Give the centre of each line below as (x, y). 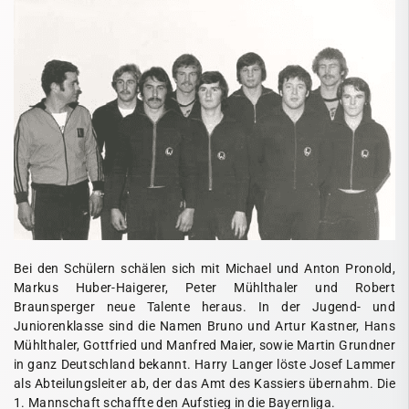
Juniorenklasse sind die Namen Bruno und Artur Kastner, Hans (204, 327)
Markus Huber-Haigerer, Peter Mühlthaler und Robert (204, 288)
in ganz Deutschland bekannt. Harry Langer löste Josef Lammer (204, 365)
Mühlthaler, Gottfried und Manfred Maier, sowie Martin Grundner (204, 346)
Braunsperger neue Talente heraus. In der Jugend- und (204, 308)
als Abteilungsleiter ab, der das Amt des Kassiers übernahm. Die (204, 384)
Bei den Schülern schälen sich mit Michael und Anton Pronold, (204, 269)
